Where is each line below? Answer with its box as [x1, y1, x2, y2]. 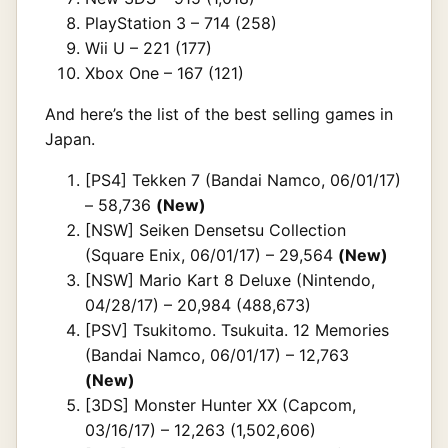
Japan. [45, 128, 95, 149]
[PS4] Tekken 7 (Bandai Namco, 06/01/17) [85, 169, 401, 190]
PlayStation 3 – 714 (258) [85, 12, 277, 33]
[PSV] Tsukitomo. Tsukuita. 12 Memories [85, 319, 389, 340]
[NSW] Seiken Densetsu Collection [85, 219, 346, 240]
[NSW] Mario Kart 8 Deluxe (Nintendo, [85, 269, 375, 290]
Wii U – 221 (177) [85, 37, 212, 58]
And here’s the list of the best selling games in [45, 103, 393, 124]
